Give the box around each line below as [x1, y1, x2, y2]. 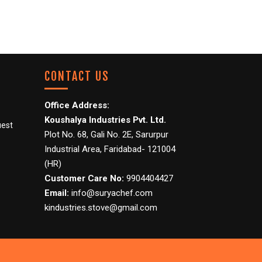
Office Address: [44, 100, 109, 111]
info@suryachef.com [69, 188, 153, 199]
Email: [44, 188, 69, 199]
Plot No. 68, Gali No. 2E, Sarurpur [44, 129, 168, 140]
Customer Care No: [44, 173, 124, 184]
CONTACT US [44, 69, 109, 84]
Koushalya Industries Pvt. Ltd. [44, 115, 166, 126]
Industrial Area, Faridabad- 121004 [44, 144, 175, 155]
